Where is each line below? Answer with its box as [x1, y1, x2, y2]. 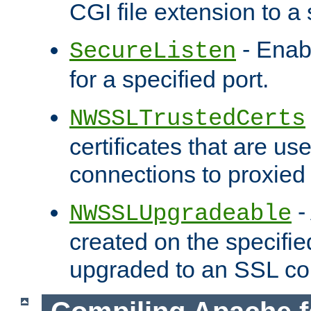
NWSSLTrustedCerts [69, 106, 305, 133]
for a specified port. [69, 66, 269, 93]
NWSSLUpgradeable [69, 201, 292, 228]
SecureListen [69, 38, 236, 65]
